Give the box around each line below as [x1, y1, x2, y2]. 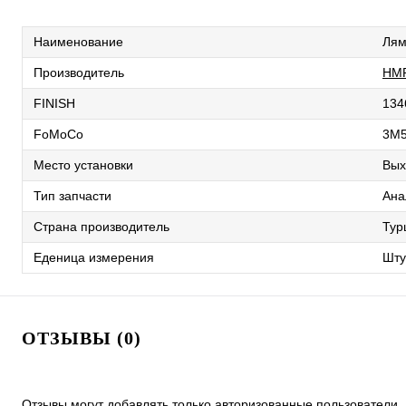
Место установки [34, 158, 133, 173]
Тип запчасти [34, 188, 111, 204]
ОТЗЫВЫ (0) [22, 328, 141, 349]
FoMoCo [34, 127, 83, 142]
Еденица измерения [34, 250, 154, 266]
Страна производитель [34, 219, 169, 235]
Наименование [34, 34, 123, 50]
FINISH [34, 96, 75, 111]
